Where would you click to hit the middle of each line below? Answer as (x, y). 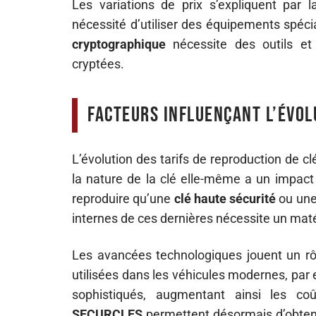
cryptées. (98, 64)
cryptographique (119, 44)
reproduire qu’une (123, 199)
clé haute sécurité (225, 199)
